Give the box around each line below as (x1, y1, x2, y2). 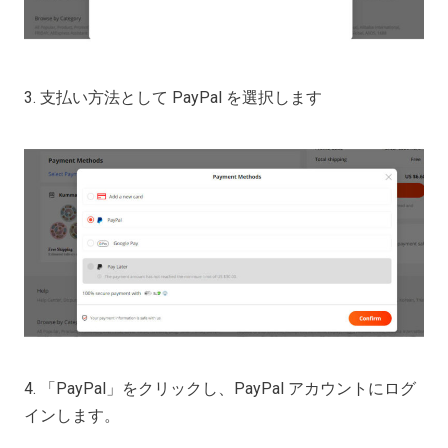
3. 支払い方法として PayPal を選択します (24, 87, 322, 107)
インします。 (24, 405, 120, 425)
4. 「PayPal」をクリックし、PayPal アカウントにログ (24, 378, 416, 398)
